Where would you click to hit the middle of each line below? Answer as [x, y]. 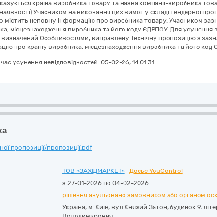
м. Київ [98, 207]
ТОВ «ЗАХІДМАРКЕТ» [93, 171]
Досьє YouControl [156, 171]
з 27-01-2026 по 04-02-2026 [105, 183]
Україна [74, 207]
